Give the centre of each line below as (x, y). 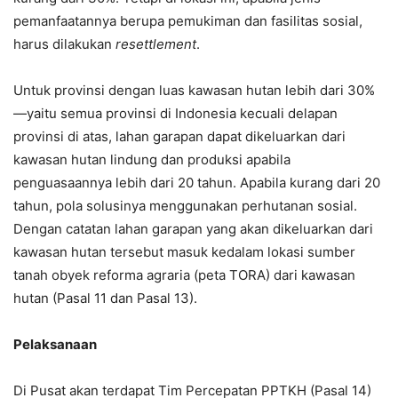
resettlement (156, 44)
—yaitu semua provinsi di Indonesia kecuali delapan (175, 113)
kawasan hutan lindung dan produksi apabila (152, 159)
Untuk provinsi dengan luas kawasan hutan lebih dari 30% (194, 90)
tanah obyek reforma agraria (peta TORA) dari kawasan (184, 275)
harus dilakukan (64, 44)
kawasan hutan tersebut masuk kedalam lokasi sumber (184, 252)
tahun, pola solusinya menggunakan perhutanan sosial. (185, 206)
